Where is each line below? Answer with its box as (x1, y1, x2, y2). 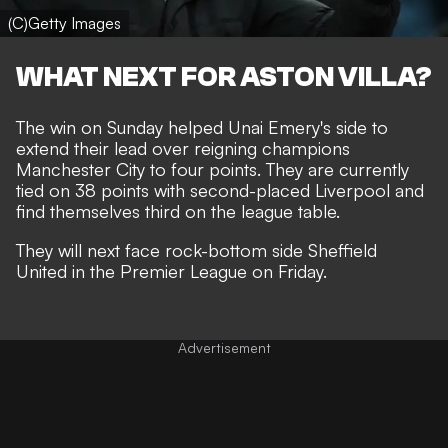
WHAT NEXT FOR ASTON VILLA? (16, 60, 432, 93)
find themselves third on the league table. (16, 199, 340, 222)
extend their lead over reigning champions (16, 136, 350, 159)
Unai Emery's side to (228, 115, 388, 138)
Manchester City (16, 157, 145, 180)
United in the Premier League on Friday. (16, 259, 327, 282)
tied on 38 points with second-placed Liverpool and (16, 178, 424, 201)
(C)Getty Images (8, 13, 121, 34)
